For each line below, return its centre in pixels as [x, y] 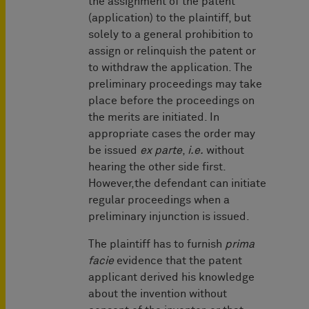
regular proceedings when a [159, 200]
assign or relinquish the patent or [172, 51]
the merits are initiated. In [154, 118]
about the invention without [158, 294]
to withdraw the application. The [170, 68]
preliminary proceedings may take [175, 84]
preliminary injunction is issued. [170, 217]
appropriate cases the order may [172, 134]
